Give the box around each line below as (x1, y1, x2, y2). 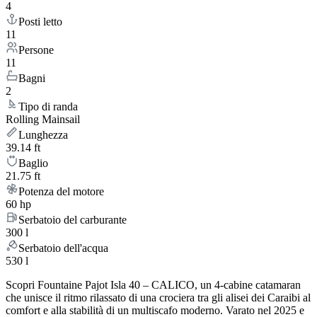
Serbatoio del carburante (18, 214, 127, 226)
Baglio (18, 157, 48, 170)
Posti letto (18, 16, 62, 28)
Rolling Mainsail (6, 113, 80, 126)
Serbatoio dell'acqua (18, 242, 108, 255)
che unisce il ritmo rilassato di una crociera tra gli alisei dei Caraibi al (6, 292, 311, 304)
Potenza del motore (18, 185, 104, 198)
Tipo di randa (18, 100, 78, 113)
